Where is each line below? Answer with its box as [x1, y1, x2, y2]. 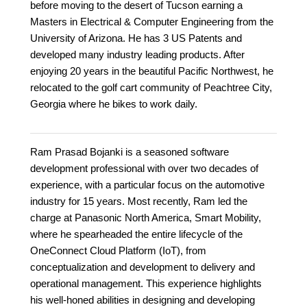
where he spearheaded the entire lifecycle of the [30, 228, 243, 241]
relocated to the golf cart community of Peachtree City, [30, 82, 272, 94]
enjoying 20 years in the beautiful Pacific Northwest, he [30, 65, 273, 77]
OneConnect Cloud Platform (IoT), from [30, 245, 206, 257]
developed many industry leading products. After [30, 49, 245, 61]
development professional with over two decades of [30, 162, 258, 175]
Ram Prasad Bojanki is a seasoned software [30, 146, 229, 158]
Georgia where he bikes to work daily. [30, 98, 197, 110]
